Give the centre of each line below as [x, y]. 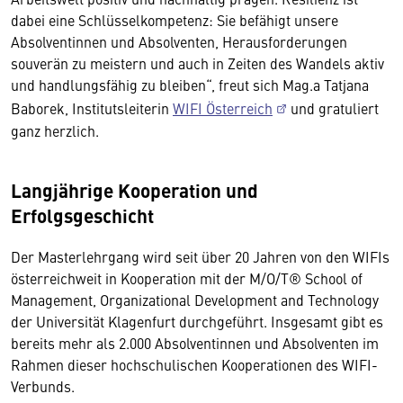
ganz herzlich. [58, 130]
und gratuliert [335, 108]
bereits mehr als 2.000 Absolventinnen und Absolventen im [195, 343]
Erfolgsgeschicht [82, 215]
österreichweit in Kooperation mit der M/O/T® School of [187, 278]
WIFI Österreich [223, 108]
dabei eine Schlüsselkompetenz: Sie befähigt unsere [175, 20]
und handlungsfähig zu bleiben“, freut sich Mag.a [166, 85]
